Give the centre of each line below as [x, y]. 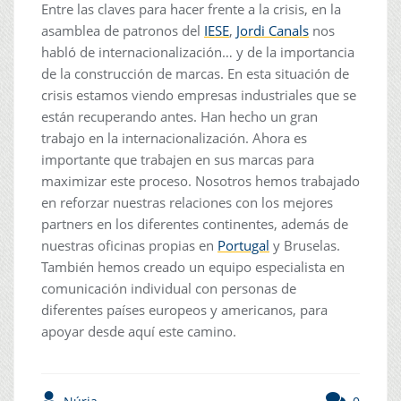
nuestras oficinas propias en [129, 245]
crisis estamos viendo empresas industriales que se [199, 94]
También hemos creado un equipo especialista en [193, 266]
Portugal [243, 245]
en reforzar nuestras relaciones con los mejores [187, 202]
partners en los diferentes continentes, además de [195, 223]
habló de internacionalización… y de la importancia [198, 51]
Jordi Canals [273, 30]
